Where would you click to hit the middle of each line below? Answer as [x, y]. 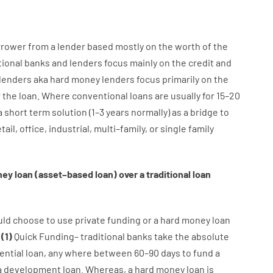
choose [28, 220]
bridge [204, 112]
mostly [129, 46]
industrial [69, 128]
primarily [180, 79]
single [173, 128]
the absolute [202, 236]
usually [185, 95]
